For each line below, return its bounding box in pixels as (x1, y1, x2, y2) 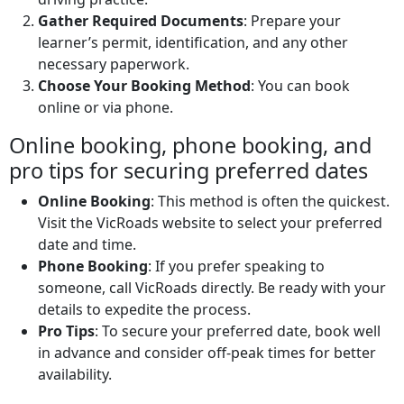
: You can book (251, 76, 350, 96)
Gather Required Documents (38, 11, 243, 32)
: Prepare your (243, 11, 341, 32)
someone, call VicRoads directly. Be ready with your (38, 278, 386, 298)
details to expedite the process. (38, 299, 251, 320)
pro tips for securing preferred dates (9, 156, 368, 186)
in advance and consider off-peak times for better (38, 343, 376, 363)
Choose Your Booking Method (38, 76, 251, 96)
